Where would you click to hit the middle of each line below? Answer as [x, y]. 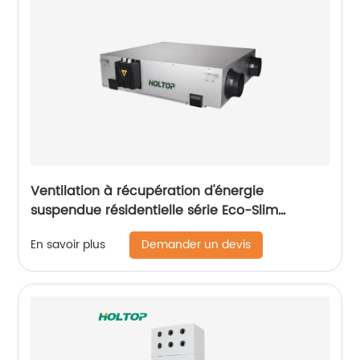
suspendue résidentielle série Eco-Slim [155, 210]
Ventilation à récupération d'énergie [147, 191]
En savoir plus [68, 245]
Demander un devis [196, 244]
